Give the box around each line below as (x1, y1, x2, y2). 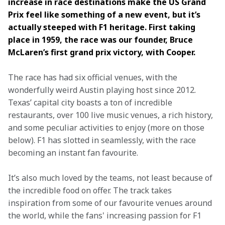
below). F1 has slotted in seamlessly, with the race (8, 135, 198, 146)
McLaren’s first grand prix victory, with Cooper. (8, 47, 195, 58)
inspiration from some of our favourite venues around (8, 197, 214, 208)
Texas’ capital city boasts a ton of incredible (8, 97, 174, 108)
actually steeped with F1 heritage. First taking (8, 22, 197, 33)
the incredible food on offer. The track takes (8, 185, 174, 196)
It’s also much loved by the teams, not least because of (8, 172, 214, 183)
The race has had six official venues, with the (8, 72, 179, 83)
